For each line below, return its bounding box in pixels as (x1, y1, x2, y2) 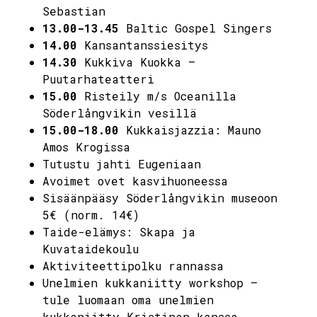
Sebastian (42, 3, 105, 18)
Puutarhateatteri (42, 71, 154, 86)
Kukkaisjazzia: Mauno (119, 122, 261, 137)
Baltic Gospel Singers (119, 20, 272, 35)
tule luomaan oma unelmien (42, 292, 214, 307)
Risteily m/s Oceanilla (77, 88, 236, 103)
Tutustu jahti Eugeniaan (42, 156, 201, 171)
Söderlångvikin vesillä (42, 105, 197, 120)
